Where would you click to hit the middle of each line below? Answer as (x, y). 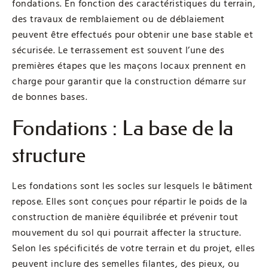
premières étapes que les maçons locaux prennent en (129, 66)
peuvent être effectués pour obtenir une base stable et (133, 34)
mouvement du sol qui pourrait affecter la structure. (127, 232)
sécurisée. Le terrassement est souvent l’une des (118, 50)
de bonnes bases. (50, 97)
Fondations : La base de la (123, 128)
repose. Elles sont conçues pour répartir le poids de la (130, 201)
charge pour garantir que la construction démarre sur (129, 81)
